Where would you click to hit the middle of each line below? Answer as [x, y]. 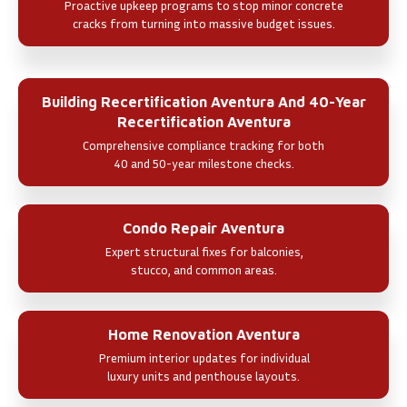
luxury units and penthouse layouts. [203, 375]
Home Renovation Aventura [203, 334]
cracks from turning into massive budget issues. [203, 23]
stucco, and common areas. [203, 269]
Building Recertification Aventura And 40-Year [203, 101]
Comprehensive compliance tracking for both [203, 144]
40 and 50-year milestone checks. [203, 163]
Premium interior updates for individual [203, 357]
